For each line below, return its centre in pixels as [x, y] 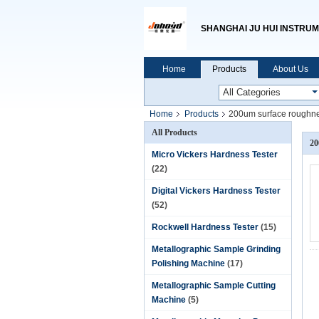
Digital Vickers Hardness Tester [216, 191]
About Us [291, 69]
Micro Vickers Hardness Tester [215, 155]
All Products [174, 132]
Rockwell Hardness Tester [205, 227]
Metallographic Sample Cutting [214, 286]
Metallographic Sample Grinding [216, 249]
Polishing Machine [188, 263]
